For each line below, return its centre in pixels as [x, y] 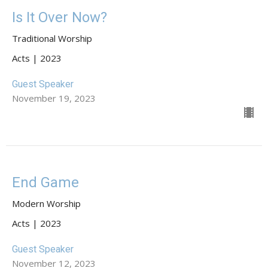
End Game [45, 183]
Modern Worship [46, 204]
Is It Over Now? [60, 18]
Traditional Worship [52, 39]
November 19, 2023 [54, 98]
